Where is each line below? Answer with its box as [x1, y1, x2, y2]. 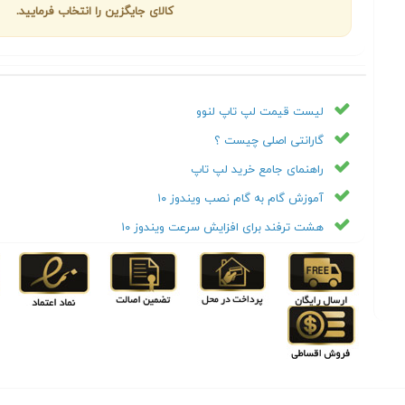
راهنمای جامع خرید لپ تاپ [190, 162, 324, 178]
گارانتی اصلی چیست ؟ [213, 133, 324, 149]
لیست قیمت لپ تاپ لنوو [195, 104, 324, 120]
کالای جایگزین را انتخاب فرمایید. [15, 4, 174, 20]
